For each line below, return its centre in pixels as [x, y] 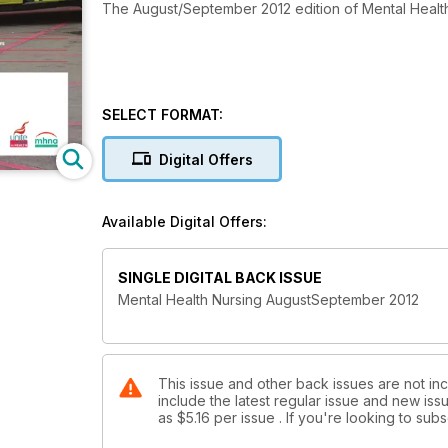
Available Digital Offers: [184, 221]
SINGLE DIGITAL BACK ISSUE [220, 278]
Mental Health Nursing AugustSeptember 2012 [268, 300]
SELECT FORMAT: [162, 114]
